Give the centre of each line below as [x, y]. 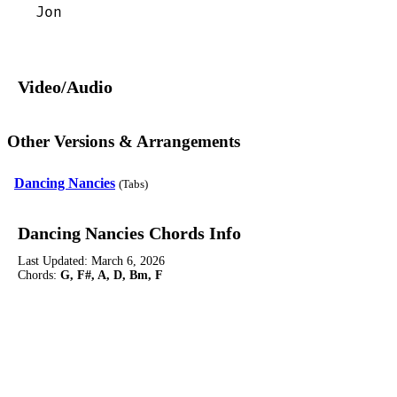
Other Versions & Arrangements [124, 141]
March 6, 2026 [128, 261]
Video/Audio [65, 87]
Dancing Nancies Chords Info [129, 233]
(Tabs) [133, 184]
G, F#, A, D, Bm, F [112, 275]
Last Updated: [54, 261]
